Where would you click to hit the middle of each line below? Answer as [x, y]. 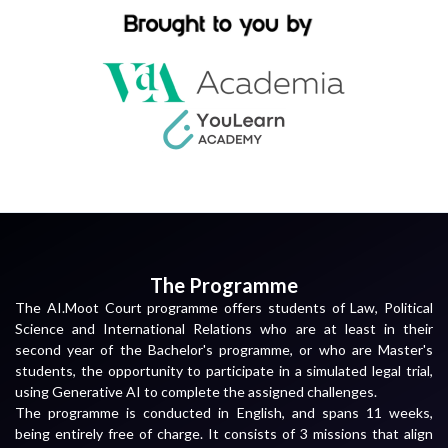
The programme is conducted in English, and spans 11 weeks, [224, 412]
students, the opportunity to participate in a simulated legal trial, [224, 370]
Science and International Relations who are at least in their [224, 328]
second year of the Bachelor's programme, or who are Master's [224, 349]
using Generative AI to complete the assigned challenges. [196, 391]
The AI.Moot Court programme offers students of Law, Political [224, 307]
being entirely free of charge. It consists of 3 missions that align [224, 433]
